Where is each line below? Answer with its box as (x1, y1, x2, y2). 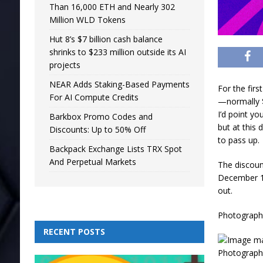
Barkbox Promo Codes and (49, 111, 153, 122)
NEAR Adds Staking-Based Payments (49, 79, 190, 90)
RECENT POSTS (43, 226, 105, 237)
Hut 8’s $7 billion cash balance (49, 33, 163, 45)
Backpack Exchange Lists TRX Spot (49, 143, 182, 154)
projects (49, 59, 80, 70)
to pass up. (218, 134, 260, 146)
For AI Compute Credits (49, 92, 139, 103)
